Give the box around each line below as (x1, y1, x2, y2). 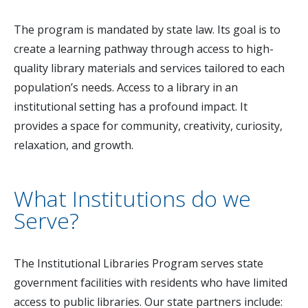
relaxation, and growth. (14, 137, 133, 153)
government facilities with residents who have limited (14, 275, 287, 291)
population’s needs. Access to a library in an (14, 80, 238, 96)
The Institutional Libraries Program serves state (14, 256, 263, 272)
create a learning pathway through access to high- (14, 41, 274, 57)
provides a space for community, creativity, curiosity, (14, 118, 283, 134)
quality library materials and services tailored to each (14, 60, 285, 76)
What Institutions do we (14, 184, 251, 214)
